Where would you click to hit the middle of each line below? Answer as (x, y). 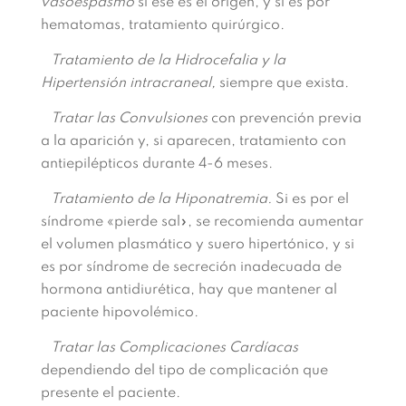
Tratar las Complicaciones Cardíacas (169, 348)
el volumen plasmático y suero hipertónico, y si (197, 245)
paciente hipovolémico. (119, 313)
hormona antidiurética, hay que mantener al (188, 290)
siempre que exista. (284, 83)
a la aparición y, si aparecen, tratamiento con (193, 141)
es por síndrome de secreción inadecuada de (191, 267)
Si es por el (312, 199)
